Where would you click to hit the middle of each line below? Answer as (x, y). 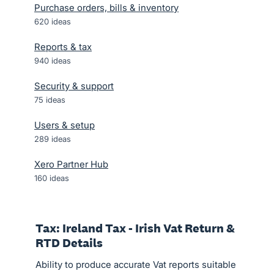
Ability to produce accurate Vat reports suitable (136, 265)
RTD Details (69, 243)
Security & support (74, 86)
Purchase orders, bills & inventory (106, 8)
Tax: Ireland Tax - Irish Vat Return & (135, 228)
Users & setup (65, 125)
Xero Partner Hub (71, 164)
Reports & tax (63, 47)
